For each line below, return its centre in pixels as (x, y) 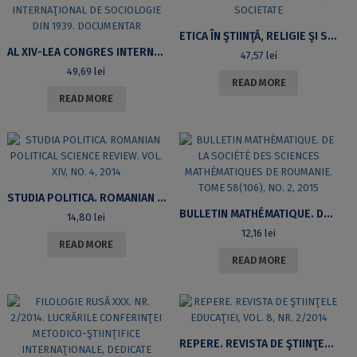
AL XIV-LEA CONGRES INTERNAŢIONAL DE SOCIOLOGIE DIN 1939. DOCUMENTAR (158, 53)
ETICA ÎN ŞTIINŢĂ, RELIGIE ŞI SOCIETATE (331, 37)
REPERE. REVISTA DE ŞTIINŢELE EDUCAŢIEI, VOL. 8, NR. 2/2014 (328, 344)
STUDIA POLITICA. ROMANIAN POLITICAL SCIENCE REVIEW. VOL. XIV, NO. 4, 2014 (161, 198)
